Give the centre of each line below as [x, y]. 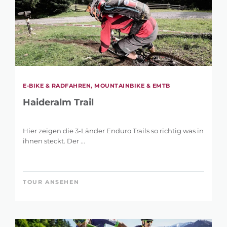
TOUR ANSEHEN [51, 182]
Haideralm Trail [58, 103]
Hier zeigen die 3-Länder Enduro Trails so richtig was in [113, 131]
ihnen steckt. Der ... [54, 141]
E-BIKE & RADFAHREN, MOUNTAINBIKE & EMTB [97, 86]
